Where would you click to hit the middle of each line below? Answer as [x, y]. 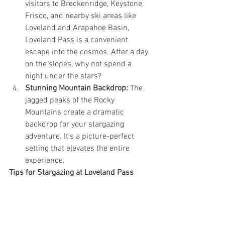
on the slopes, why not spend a [79, 65]
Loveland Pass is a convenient [78, 40]
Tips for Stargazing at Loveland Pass [71, 173]
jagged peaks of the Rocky [71, 101]
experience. [45, 161]
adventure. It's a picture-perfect [81, 137]
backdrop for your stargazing [76, 125]
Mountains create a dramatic [76, 113]
